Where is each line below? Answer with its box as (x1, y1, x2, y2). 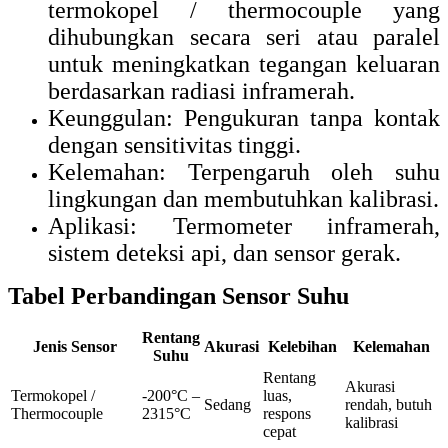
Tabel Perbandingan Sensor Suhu (8, 282, 349, 309)
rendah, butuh (345, 395, 432, 413)
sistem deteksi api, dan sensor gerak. (48, 239, 401, 266)
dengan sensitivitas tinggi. (48, 131, 301, 158)
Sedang (204, 395, 251, 413)
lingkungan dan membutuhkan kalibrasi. (48, 185, 439, 212)
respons (263, 404, 311, 422)
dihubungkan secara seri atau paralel (48, 23, 440, 50)
